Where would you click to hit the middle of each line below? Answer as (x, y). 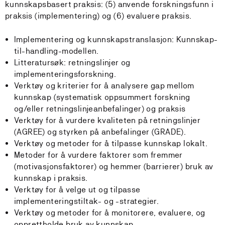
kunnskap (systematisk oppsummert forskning (102, 97)
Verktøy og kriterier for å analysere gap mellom (104, 86)
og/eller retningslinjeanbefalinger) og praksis (101, 109)
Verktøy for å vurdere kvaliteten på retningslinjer (107, 120)
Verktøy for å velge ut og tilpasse (77, 190)
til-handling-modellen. (57, 51)
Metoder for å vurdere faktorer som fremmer (98, 155)
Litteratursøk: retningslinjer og (72, 63)
